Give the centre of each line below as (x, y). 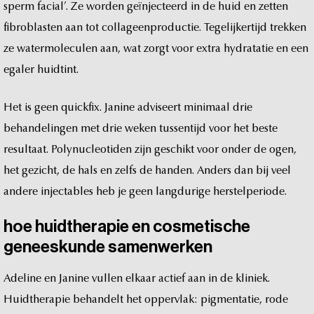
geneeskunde (54, 246)
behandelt (98, 300)
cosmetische (202, 226)
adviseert (159, 108)
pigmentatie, (231, 300)
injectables (67, 192)
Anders (214, 171)
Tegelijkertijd (235, 28)
